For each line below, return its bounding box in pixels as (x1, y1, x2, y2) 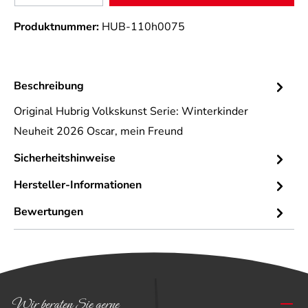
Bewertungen (14, 204, 83, 220)
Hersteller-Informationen (14, 177, 142, 193)
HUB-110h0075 (102, 19, 185, 35)
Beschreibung (14, 78, 84, 94)
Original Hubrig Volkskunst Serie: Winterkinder (14, 104, 248, 120)
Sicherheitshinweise (14, 151, 115, 166)
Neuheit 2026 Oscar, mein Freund (14, 124, 183, 140)
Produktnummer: (14, 19, 102, 35)
